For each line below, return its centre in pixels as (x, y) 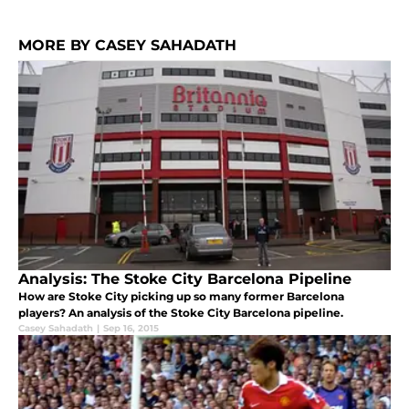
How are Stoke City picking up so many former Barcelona (181, 297)
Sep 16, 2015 (131, 329)
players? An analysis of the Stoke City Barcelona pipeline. (181, 313)
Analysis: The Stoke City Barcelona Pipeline (185, 279)
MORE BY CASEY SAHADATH (127, 46)
